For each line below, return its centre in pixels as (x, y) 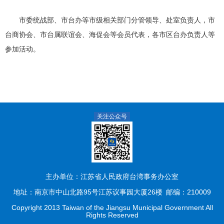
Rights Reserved (112, 215)
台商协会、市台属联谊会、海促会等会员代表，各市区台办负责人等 (110, 34)
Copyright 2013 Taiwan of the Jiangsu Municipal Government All (112, 207)
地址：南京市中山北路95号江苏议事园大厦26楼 (88, 192)
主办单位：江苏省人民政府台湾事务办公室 (112, 176)
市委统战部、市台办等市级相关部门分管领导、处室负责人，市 (110, 20)
